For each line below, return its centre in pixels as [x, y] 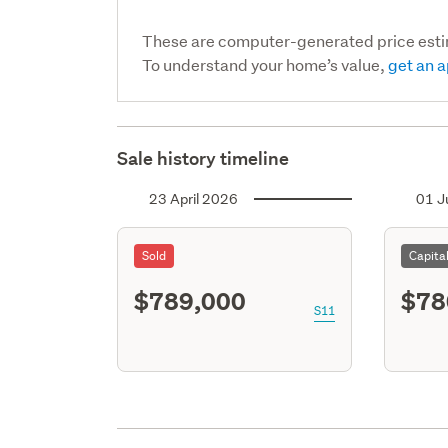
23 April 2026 [194, 198]
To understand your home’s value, [265, 64]
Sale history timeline [203, 158]
